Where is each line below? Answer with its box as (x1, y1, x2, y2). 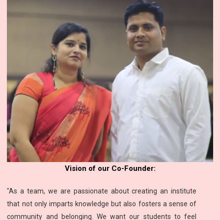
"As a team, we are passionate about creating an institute (7, 187, 197, 195)
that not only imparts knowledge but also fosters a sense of (7, 199, 197, 208)
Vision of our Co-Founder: (64, 164, 156, 173)
